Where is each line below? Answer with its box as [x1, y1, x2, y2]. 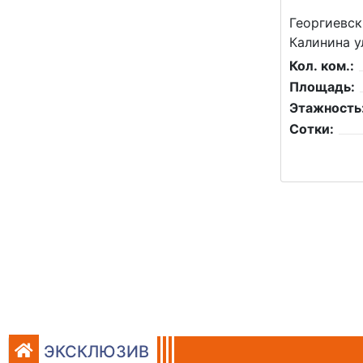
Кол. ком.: [289, 58, 354, 75]
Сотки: [289, 121, 334, 138]
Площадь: [289, 79, 355, 96]
